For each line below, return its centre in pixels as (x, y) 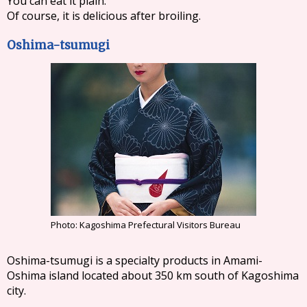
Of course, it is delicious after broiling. (104, 16)
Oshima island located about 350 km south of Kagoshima (153, 275)
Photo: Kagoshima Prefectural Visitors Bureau (145, 225)
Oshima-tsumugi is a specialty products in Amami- (135, 260)
